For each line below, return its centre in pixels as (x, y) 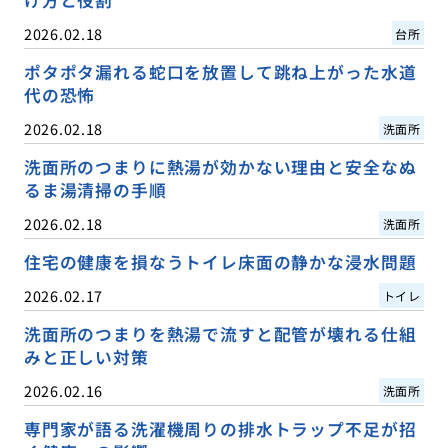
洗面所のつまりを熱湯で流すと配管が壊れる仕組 (220, 333)
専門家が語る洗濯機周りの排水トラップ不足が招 (220, 428)
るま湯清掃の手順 (95, 189)
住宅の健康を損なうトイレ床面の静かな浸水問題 (220, 261)
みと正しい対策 (86, 356)
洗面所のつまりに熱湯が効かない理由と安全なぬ (220, 166)
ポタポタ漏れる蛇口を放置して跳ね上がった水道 (220, 71)
